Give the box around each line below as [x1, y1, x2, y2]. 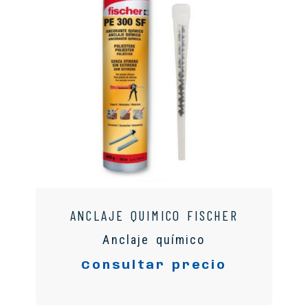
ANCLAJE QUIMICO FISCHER [69, 206, 239, 223]
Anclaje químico [102, 232, 206, 247]
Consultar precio [81, 259, 227, 272]
